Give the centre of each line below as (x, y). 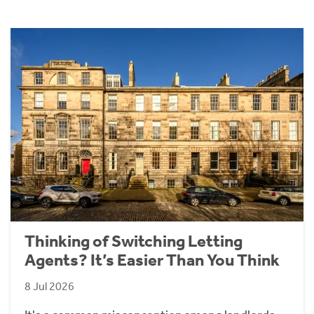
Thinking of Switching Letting (134, 241)
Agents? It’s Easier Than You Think (152, 260)
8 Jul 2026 (49, 286)
